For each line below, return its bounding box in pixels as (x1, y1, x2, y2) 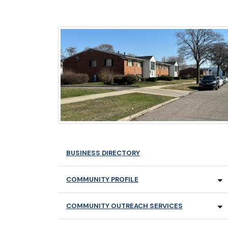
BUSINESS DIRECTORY (66, 149, 140, 158)
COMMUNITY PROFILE (66, 175, 138, 184)
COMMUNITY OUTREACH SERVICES (66, 202, 183, 211)
